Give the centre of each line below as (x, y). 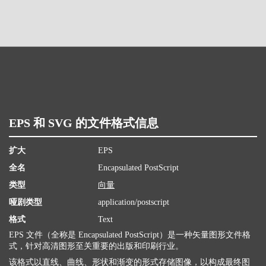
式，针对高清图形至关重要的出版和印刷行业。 (96, 246)
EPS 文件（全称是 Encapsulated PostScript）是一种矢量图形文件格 (130, 235)
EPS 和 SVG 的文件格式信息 (84, 123)
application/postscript (134, 202)
